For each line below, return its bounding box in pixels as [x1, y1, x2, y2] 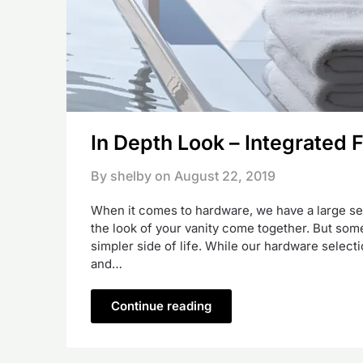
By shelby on [91, 167, 171, 184]
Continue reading [111, 297, 211, 314]
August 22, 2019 [174, 167, 275, 184]
